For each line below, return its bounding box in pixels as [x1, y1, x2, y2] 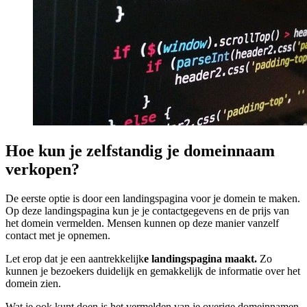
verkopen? [5, 160, 79, 179]
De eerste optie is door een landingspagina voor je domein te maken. [5, 193, 300, 205]
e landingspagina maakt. [144, 253, 257, 265]
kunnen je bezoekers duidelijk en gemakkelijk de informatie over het [5, 265, 300, 278]
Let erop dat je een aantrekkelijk [5, 253, 144, 265]
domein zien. [5, 278, 61, 290]
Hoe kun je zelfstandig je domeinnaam [5, 142, 275, 160]
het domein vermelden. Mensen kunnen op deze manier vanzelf [5, 217, 279, 230]
